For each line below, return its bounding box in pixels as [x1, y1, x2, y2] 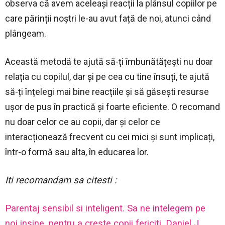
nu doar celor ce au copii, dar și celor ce [5, 116, 160, 127]
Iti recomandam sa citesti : [5, 174, 120, 186]
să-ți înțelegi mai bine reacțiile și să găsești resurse [5, 86, 209, 97]
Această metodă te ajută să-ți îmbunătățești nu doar [5, 56, 213, 67]
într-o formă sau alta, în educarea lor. [5, 146, 149, 157]
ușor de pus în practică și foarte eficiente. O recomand [5, 101, 220, 112]
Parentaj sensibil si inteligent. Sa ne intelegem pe [5, 202, 205, 214]
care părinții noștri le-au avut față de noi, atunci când [5, 13, 211, 24]
